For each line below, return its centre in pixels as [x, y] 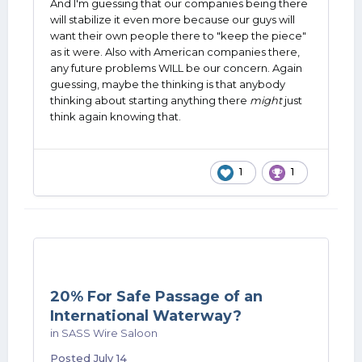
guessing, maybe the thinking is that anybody [168, 84]
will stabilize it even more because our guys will [173, 19]
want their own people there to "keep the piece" [178, 36]
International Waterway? [146, 316]
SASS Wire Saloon [109, 333]
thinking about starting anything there [150, 100]
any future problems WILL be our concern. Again [176, 68]
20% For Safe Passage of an [156, 297]
